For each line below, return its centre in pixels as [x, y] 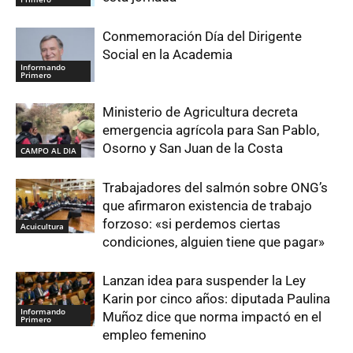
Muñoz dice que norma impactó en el [212, 317]
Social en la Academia [167, 55]
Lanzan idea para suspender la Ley [204, 281]
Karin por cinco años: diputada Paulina [216, 299]
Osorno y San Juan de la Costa [193, 149]
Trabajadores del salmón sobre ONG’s [215, 188]
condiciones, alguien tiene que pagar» [214, 242]
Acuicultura [42, 226]
